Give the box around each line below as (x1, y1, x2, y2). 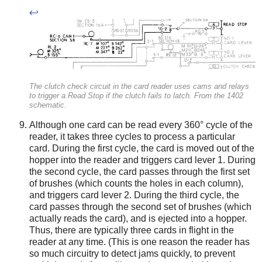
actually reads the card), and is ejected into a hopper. (29, 213, 247, 224)
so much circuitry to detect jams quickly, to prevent (29, 249, 235, 259)
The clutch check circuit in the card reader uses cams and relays (29, 82, 249, 91)
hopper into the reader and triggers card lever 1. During (29, 155, 256, 166)
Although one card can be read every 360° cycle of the (29, 120, 253, 130)
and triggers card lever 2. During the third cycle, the (29, 190, 239, 201)
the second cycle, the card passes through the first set (29, 167, 250, 177)
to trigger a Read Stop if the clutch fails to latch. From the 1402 (29, 92, 243, 101)
